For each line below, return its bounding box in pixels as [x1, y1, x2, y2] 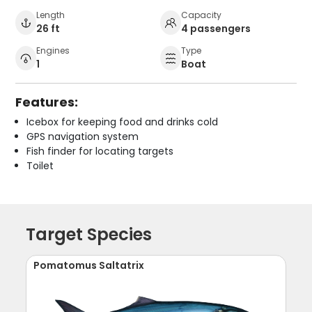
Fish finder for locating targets [26, 144, 174, 159]
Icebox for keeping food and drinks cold [26, 115, 219, 130]
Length [36, 9, 65, 22]
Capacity [181, 9, 221, 22]
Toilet [26, 159, 54, 173]
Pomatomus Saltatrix [33, 258, 145, 273]
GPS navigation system [26, 130, 139, 144]
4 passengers [181, 22, 251, 36]
